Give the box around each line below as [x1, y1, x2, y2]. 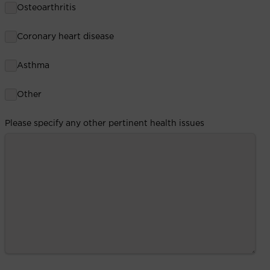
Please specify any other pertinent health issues [5, 119, 204, 128]
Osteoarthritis [17, 3, 76, 12]
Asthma [17, 61, 49, 70]
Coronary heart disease [17, 32, 114, 41]
